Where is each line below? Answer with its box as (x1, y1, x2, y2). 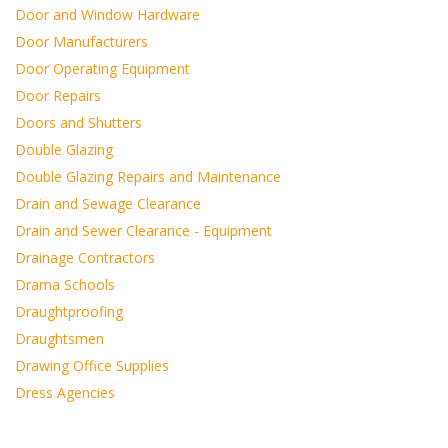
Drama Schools (15, 275, 115, 294)
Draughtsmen (15, 329, 104, 348)
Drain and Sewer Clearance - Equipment (15, 221, 272, 240)
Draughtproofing (15, 302, 123, 321)
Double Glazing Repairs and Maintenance (15, 167, 281, 186)
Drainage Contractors (15, 248, 155, 267)
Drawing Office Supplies (15, 356, 169, 375)
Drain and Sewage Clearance (15, 194, 201, 213)
